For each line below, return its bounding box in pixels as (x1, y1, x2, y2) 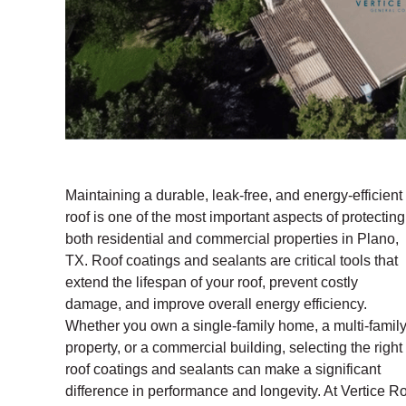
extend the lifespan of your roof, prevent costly (65, 274, 358, 290)
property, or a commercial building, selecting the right (65, 339, 402, 355)
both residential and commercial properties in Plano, (65, 230, 399, 246)
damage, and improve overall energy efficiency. (65, 295, 367, 312)
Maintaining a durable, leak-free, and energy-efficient (65, 187, 402, 203)
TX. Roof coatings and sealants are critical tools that (65, 252, 398, 268)
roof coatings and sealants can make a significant (65, 361, 381, 377)
